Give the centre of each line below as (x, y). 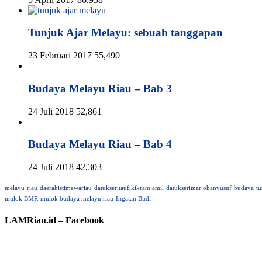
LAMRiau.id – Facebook (54, 220)
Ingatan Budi (133, 198)
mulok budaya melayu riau (77, 198)
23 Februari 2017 (60, 56)
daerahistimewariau (66, 188)
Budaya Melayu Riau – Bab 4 (100, 144)
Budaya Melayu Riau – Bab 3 (100, 88)
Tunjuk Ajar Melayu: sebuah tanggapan (125, 33)
